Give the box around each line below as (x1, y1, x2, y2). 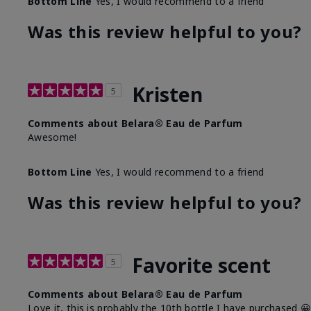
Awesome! (28, 131, 77, 144)
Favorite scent (132, 252, 271, 279)
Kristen (132, 81, 203, 108)
